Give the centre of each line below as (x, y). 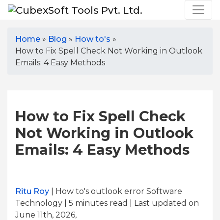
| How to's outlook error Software (116, 191)
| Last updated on (163, 203)
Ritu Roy (32, 191)
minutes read (100, 203)
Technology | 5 (44, 203)
